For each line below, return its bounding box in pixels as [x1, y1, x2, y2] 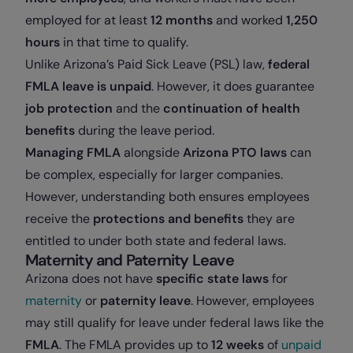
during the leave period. [75, 122, 217, 139]
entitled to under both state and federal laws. [25, 232, 286, 250]
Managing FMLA [25, 144, 124, 162]
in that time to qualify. [60, 34, 191, 51]
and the [113, 100, 163, 117]
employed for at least [25, 12, 150, 29]
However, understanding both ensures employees [25, 188, 310, 206]
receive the [25, 210, 93, 228]
